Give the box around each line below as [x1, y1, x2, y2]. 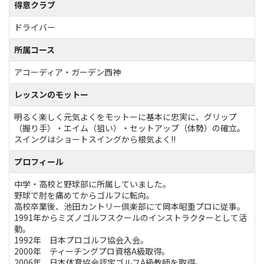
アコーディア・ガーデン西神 [14, 65, 121, 78]
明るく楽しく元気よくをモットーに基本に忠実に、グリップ [14, 110, 237, 123]
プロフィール [14, 155, 64, 167]
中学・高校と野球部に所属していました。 [14, 177, 171, 190]
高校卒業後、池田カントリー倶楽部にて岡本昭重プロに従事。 [14, 200, 245, 212]
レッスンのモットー [14, 88, 88, 100]
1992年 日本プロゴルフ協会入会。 [14, 233, 148, 246]
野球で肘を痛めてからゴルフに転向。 [14, 189, 154, 201]
